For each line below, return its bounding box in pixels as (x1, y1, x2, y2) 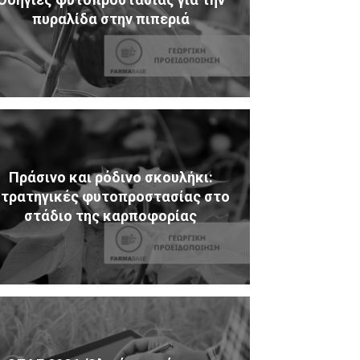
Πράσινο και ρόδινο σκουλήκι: (8, 169, 213, 186)
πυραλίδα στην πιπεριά (31, 10, 190, 28)
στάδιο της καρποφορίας (24, 207, 198, 225)
